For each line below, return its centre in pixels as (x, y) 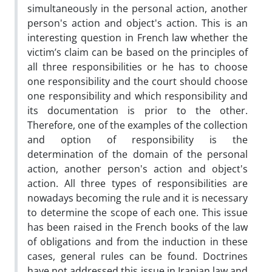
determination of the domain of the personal (138, 154)
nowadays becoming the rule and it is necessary (138, 198)
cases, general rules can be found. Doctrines (138, 256)
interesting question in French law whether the (138, 37)
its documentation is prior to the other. (138, 110)
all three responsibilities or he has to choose (138, 66)
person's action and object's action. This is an (138, 23)
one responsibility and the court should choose (138, 81)
